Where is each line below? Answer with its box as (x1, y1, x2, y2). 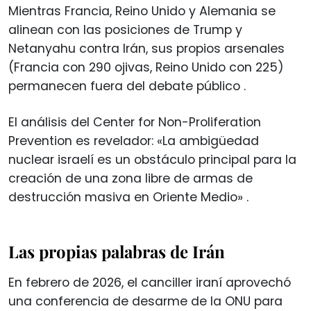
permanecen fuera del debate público (8, 77, 244, 94)
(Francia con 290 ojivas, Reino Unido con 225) (8, 58, 284, 76)
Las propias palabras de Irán (8, 239, 225, 262)
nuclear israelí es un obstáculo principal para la (8, 151, 296, 168)
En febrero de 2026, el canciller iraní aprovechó (8, 274, 291, 291)
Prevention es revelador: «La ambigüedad (8, 132, 259, 149)
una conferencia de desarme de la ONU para (8, 292, 283, 310)
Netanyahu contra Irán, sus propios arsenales (8, 40, 285, 57)
